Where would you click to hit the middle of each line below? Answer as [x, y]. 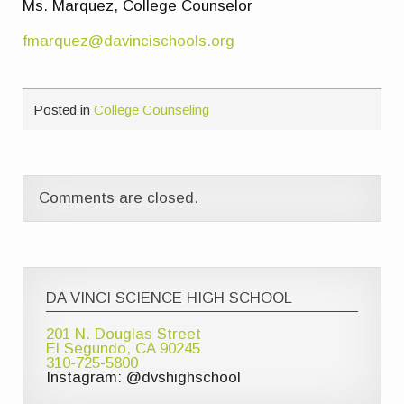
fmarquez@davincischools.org [131, 41]
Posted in [64, 109]
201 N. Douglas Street [124, 335]
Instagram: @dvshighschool [144, 378]
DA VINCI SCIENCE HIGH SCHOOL [170, 298]
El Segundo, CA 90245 [124, 349]
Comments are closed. [118, 198]
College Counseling [152, 109]
